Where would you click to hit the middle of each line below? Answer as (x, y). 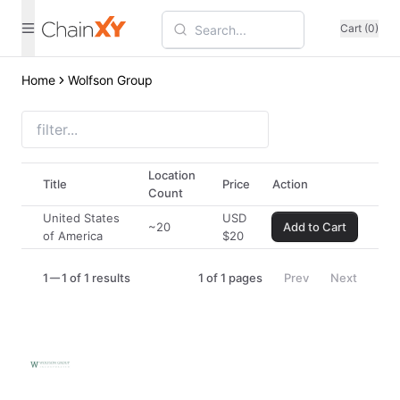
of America (73, 236)
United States (81, 218)
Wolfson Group (110, 80)
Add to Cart (315, 227)
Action (290, 184)
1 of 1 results (96, 278)
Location (172, 175)
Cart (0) (359, 28)
